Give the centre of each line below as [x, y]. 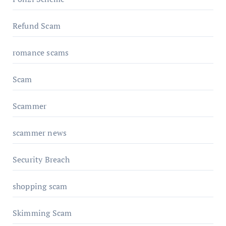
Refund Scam [36, 25]
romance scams [41, 52]
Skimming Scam [42, 213]
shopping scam [40, 186]
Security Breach [41, 159]
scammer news [40, 132]
